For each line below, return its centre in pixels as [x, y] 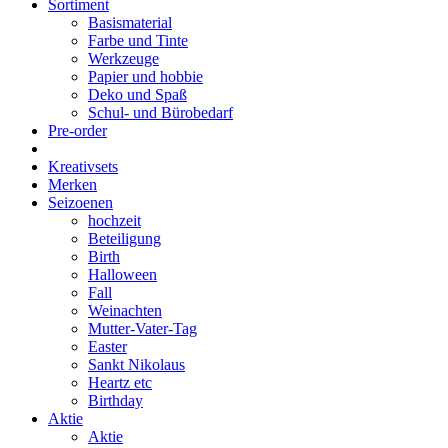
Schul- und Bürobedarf [160, 112]
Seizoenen [80, 202]
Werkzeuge [123, 58]
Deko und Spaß [137, 94]
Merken [72, 184]
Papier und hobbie [145, 76]
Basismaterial [130, 22]
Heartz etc [120, 382]
